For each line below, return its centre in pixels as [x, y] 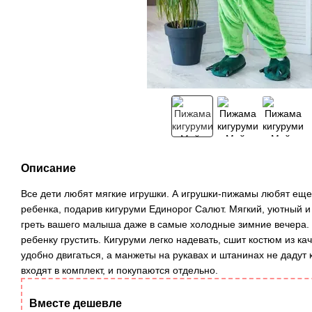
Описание [48, 168]
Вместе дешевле [76, 303]
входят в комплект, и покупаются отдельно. [119, 270]
